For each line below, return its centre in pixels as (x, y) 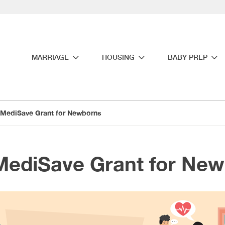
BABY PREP (188, 57)
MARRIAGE (50, 57)
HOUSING (118, 57)
